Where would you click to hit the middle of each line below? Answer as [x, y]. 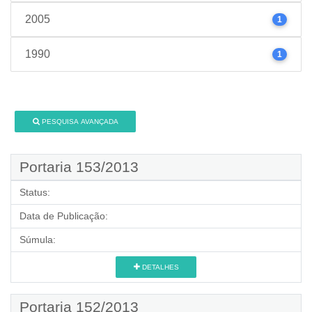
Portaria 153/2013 [79, 167]
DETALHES [159, 267]
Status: [35, 192]
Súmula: [38, 240]
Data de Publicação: [64, 216]
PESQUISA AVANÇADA [80, 122]
